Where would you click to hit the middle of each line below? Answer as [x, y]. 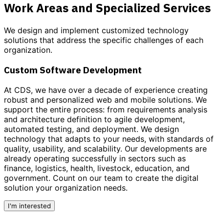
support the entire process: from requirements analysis [106, 109]
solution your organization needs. [66, 187]
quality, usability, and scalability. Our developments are [105, 148]
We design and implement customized [74, 31]
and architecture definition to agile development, [94, 119]
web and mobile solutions [144, 99]
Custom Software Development [73, 70]
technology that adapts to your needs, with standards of [109, 139]
